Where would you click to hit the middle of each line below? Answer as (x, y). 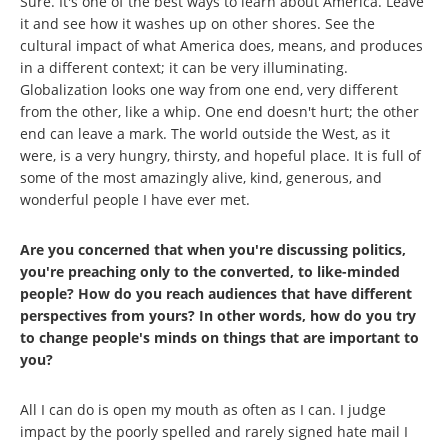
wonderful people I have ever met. (135, 199)
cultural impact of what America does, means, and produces (221, 45)
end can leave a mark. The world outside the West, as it (205, 133)
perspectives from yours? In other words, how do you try (218, 315)
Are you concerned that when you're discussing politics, (213, 249)
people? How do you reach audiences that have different (216, 293)
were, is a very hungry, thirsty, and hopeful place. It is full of (220, 155)
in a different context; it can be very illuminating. (184, 67)
